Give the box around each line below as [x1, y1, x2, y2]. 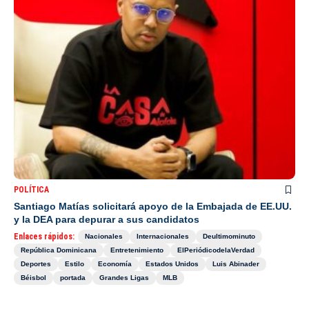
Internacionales [137, 232, 189, 241]
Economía [98, 260, 132, 268]
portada [60, 274, 86, 282]
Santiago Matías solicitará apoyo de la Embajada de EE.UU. [14, 201, 292, 212]
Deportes [21, 260, 51, 268]
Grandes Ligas [99, 274, 149, 282]
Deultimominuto [203, 232, 255, 241]
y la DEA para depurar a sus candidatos [14, 214, 199, 226]
